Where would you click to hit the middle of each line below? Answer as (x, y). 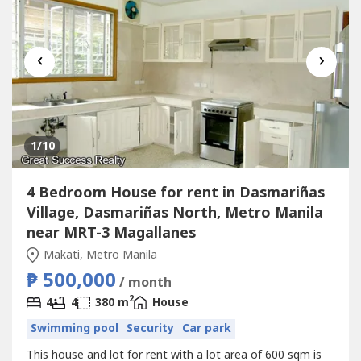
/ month (145, 282)
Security (150, 328)
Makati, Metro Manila (99, 255)
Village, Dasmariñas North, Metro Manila (174, 213)
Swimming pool (74, 328)
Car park (206, 328)
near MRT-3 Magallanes (111, 233)
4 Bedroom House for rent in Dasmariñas (175, 193)
